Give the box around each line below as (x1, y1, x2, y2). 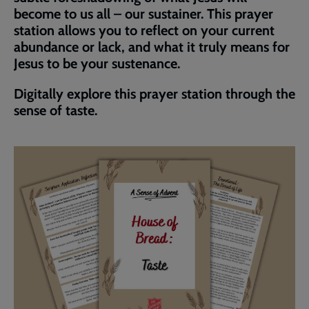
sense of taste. (14, 102, 97, 119)
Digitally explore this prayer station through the (14, 86, 295, 102)
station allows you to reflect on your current (14, 22, 275, 39)
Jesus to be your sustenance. (14, 55, 183, 72)
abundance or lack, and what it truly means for (14, 39, 290, 55)
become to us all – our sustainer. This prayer (14, 6, 273, 22)
